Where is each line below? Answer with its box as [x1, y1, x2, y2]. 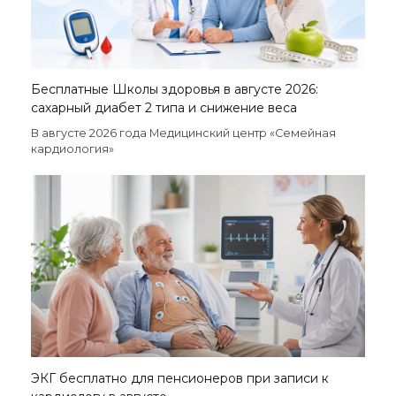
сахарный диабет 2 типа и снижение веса [31, 100, 297, 117]
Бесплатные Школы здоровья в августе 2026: [31, 81, 318, 98]
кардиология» [31, 142, 114, 156]
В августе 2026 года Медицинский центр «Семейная [31, 126, 336, 141]
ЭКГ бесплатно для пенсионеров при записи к [31, 370, 329, 387]
